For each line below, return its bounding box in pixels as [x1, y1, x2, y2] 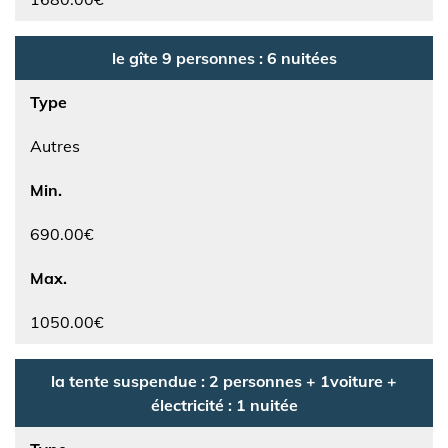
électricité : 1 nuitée [150, 395, 298, 415]
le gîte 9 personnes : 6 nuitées [111, 48, 337, 68]
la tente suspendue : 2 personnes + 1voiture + [51, 371, 397, 391]
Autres [30, 136, 80, 156]
